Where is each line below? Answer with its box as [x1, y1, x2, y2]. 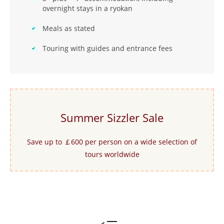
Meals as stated [42, 23, 95, 33]
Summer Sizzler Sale [60, 109, 163, 125]
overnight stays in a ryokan [42, 3, 132, 13]
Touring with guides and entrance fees [42, 43, 172, 53]
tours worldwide [84, 149, 139, 159]
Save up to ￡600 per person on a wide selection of [27, 136, 197, 146]
